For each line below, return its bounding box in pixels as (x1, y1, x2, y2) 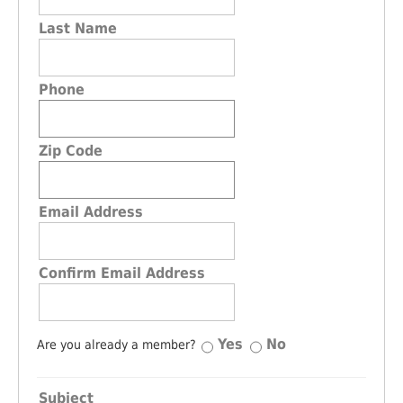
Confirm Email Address (39, 264, 205, 282)
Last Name (39, 20, 117, 37)
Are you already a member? (37, 337, 200, 353)
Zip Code (39, 142, 103, 159)
